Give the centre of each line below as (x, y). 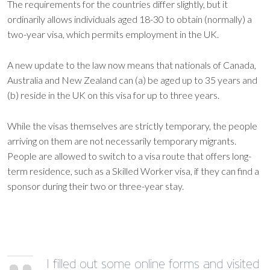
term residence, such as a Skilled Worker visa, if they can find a (133, 171)
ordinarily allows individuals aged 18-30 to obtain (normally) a (130, 19)
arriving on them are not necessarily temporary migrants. (122, 140)
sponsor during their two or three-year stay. (96, 186)
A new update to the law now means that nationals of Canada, (132, 64)
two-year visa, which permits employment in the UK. (113, 34)
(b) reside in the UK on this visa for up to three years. (113, 95)
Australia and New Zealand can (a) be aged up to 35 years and (132, 80)
